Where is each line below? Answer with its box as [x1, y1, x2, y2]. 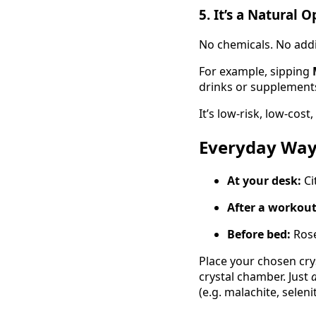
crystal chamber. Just [199, 268, 311, 284]
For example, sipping [199, 63, 312, 79]
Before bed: [227, 226, 291, 242]
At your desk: [227, 172, 301, 188]
